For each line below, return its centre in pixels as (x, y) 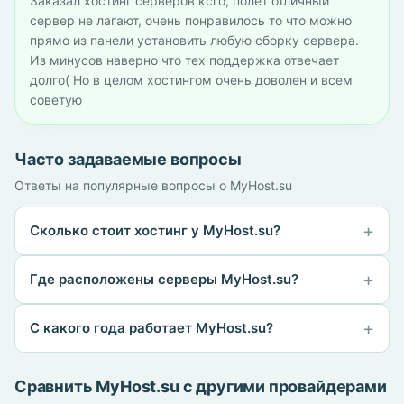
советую (56, 100)
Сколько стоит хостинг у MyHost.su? (155, 230)
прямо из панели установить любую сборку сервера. (194, 40)
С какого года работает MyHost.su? (151, 328)
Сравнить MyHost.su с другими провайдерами (201, 386)
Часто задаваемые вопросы (128, 159)
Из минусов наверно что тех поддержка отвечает (184, 60)
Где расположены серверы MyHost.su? (164, 279)
